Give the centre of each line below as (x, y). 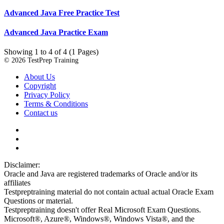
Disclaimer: (22, 165)
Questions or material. (38, 201)
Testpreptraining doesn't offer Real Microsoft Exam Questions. (102, 210)
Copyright (40, 86)
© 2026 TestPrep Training (41, 60)
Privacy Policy (47, 95)
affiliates (17, 183)
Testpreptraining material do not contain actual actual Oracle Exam (109, 192)
